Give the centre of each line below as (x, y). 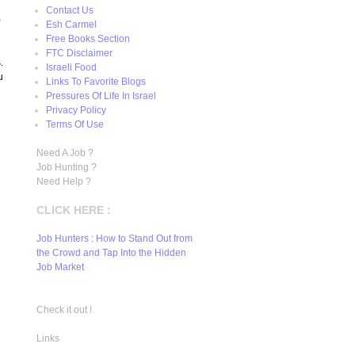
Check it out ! (64, 310)
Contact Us (70, 10)
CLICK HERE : (74, 210)
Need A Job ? (65, 153)
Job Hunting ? (67, 167)
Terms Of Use (75, 124)
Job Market (61, 267)
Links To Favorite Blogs (96, 82)
